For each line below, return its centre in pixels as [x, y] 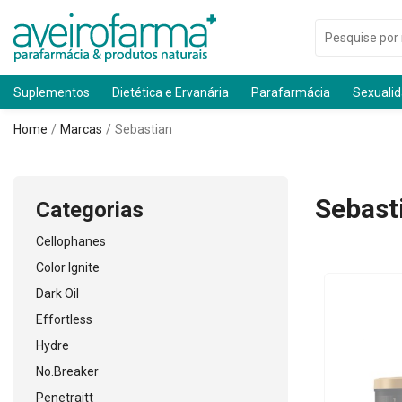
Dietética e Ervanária [170, 92]
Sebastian [144, 129]
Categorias [90, 210]
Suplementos [52, 92]
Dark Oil [57, 293]
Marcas [81, 129]
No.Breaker [67, 371]
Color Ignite [68, 267]
